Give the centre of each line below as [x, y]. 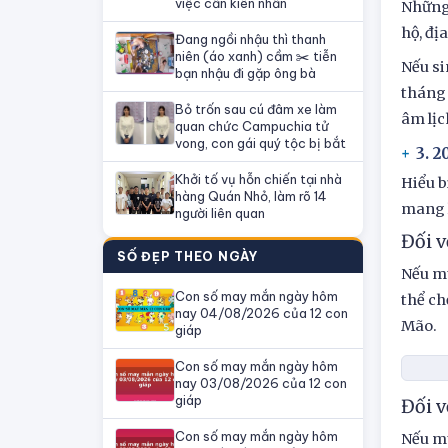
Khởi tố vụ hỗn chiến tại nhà [258, 179]
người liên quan [220, 213]
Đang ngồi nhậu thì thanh [250, 39]
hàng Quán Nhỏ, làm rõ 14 [251, 196]
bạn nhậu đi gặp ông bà [245, 73]
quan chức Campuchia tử [252, 126]
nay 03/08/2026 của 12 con [261, 383]
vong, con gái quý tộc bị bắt [260, 143]
